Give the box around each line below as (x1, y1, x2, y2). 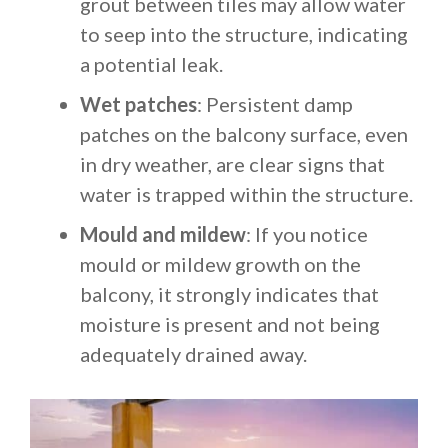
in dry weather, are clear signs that (80, 152, 385, 176)
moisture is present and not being (80, 312, 380, 336)
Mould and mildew (80, 222, 246, 246)
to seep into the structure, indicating (80, 22, 408, 46)
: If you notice (246, 222, 368, 246)
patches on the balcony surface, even (80, 122, 408, 146)
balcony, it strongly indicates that (80, 282, 379, 306)
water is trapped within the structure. (80, 182, 413, 206)
